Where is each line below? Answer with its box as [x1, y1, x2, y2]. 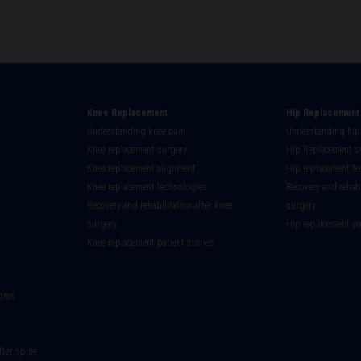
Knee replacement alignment [87, 163, 196, 175]
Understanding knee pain [87, 126, 185, 138]
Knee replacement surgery [87, 144, 187, 156]
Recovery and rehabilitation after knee [87, 200, 232, 212]
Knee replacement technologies [87, 181, 207, 193]
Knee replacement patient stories [87, 237, 214, 249]
